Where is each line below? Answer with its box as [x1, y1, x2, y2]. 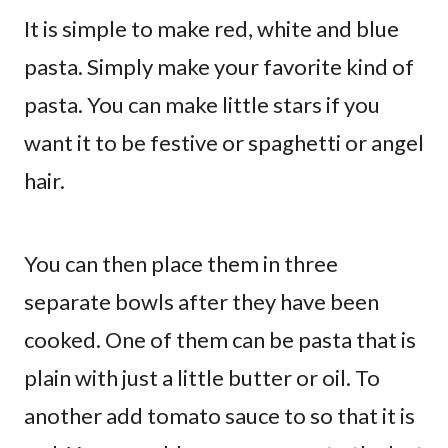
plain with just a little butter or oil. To [24, 363, 380, 391]
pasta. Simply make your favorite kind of [24, 52, 414, 80]
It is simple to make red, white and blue [24, 14, 399, 42]
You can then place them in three [24, 249, 338, 277]
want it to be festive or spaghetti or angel [24, 128, 424, 156]
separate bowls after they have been [24, 287, 379, 315]
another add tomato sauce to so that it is [24, 401, 415, 429]
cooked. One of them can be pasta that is [24, 325, 416, 353]
